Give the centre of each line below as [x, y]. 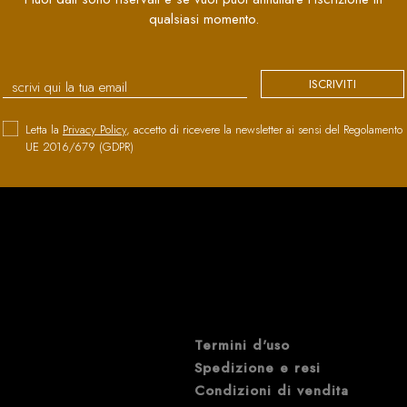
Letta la [44, 129]
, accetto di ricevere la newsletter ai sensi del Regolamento [264, 129]
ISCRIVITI [333, 84]
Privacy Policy [94, 129]
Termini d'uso [242, 345]
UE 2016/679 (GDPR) [79, 146]
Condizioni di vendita [272, 390]
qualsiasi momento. [203, 19]
